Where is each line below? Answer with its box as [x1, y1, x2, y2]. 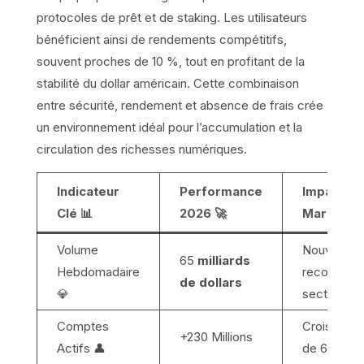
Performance [179, 184, 262, 200]
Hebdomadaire [56, 264, 140, 280]
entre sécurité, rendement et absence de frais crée [36, 97, 323, 114]
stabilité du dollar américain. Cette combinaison [36, 76, 299, 92]
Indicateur [56, 184, 119, 200]
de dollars [179, 275, 242, 291]
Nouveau [301, 242, 352, 258]
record [301, 264, 340, 280]
